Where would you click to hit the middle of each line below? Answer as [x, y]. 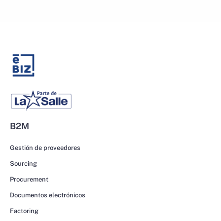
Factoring [24, 211]
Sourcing [23, 164]
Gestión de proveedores [45, 148]
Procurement [29, 180]
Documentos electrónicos [48, 195]
